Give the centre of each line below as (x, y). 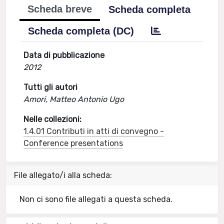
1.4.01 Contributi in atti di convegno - (94, 131)
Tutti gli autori (51, 87)
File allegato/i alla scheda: (63, 175)
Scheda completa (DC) (81, 31)
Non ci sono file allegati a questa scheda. (96, 199)
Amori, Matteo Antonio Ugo (74, 99)
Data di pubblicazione (64, 55)
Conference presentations (73, 143)
